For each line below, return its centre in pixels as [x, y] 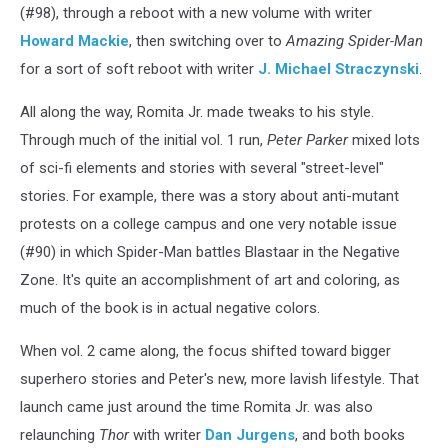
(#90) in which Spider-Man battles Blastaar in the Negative [210, 252]
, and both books [350, 435]
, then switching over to [207, 41]
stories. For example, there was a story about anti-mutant [209, 196]
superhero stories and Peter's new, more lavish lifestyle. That [219, 379]
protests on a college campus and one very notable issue [208, 224]
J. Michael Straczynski [338, 69]
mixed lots [384, 140]
